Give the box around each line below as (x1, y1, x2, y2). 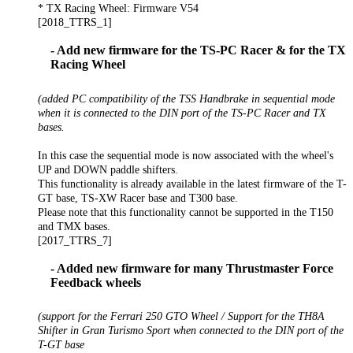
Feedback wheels (50, 275, 141, 289)
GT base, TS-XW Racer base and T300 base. (38, 191, 238, 204)
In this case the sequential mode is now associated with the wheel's (38, 148, 333, 162)
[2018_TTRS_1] (38, 16, 112, 29)
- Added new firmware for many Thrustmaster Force (50, 261, 333, 275)
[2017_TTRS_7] (38, 233, 112, 247)
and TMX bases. (38, 219, 110, 232)
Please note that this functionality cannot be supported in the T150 (38, 205, 333, 218)
